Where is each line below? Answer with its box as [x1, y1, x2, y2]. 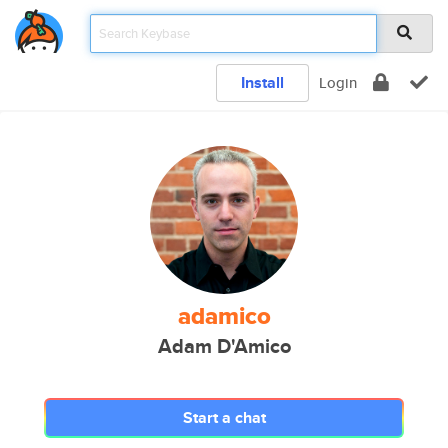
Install [241, 71, 284, 94]
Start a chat [182, 406, 266, 429]
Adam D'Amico [157, 332, 291, 361]
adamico [177, 298, 271, 334]
